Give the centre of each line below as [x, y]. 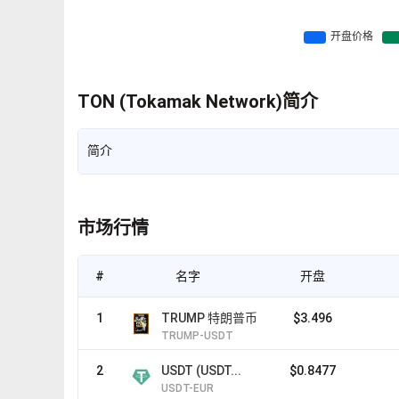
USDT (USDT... [201, 370]
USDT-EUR [187, 388]
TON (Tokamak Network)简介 [198, 102]
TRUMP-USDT [197, 336]
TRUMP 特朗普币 [209, 318]
